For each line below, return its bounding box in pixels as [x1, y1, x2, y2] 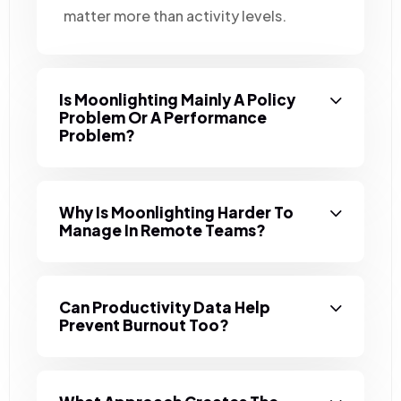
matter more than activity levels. [64, 5, 286, 25]
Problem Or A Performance [59, 107, 267, 127]
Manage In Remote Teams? [59, 219, 266, 240]
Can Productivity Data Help [59, 296, 270, 317]
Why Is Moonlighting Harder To [59, 201, 294, 222]
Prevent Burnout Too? [59, 314, 229, 335]
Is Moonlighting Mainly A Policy [59, 89, 295, 109]
